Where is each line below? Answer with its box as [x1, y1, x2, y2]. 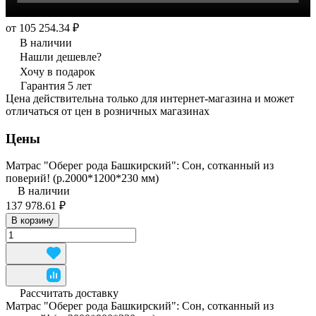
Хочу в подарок [20, 65, 95, 78]
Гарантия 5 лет [20, 79, 92, 92]
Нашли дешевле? [20, 50, 102, 63]
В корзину [11, 215, 54, 226]
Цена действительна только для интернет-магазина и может [6, 92, 294, 104]
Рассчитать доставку [20, 287, 119, 300]
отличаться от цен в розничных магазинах [6, 104, 209, 117]
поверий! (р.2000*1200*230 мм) [6, 172, 159, 185]
